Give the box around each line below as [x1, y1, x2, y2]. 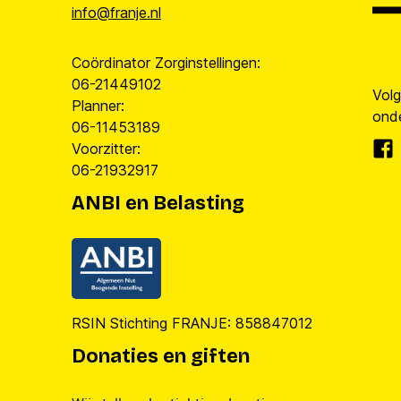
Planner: [72, 97, 124, 115]
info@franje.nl [72, 4, 161, 21]
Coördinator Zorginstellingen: [72, 54, 260, 72]
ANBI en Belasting [72, 192, 244, 215]
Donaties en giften [72, 344, 250, 368]
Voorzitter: [72, 140, 141, 158]
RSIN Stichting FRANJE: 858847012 [72, 313, 312, 332]
